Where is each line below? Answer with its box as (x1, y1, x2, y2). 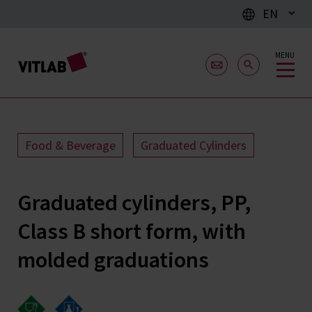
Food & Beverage (25, 137, 116, 153)
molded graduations (17, 246, 209, 274)
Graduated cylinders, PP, (17, 189, 251, 217)
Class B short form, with (17, 217, 246, 245)
